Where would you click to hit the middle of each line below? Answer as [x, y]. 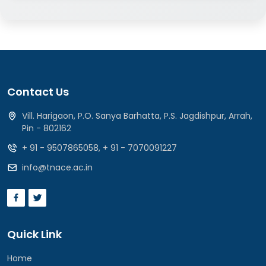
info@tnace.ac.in [57, 167]
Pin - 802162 [47, 128]
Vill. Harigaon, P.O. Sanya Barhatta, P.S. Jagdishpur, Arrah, [137, 116]
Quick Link [34, 234]
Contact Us [38, 92]
